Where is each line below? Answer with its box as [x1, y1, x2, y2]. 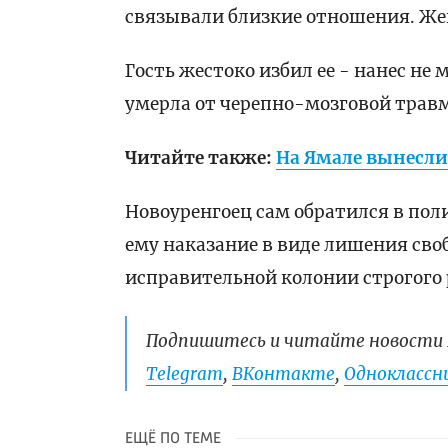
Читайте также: [125, 147, 277, 170]
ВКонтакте [232, 363, 336, 386]
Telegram [146, 363, 224, 386]
